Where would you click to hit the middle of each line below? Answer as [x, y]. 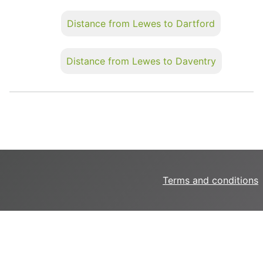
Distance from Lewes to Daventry [141, 61]
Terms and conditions [210, 180]
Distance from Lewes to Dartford [141, 23]
